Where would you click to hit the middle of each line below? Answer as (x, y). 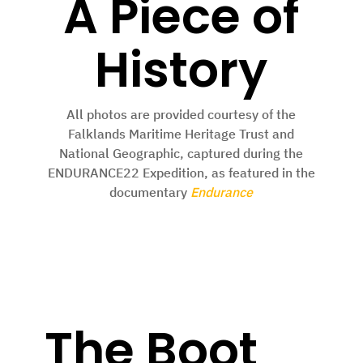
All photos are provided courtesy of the (181, 115)
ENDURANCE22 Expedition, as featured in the (181, 173)
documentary (149, 192)
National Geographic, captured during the (181, 154)
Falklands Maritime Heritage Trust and (181, 134)
